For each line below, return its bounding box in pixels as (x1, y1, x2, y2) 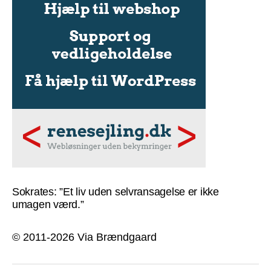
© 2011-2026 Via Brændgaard (12, 230, 157, 243)
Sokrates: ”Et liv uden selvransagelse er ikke (12, 185, 219, 198)
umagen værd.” (12, 198, 84, 211)
